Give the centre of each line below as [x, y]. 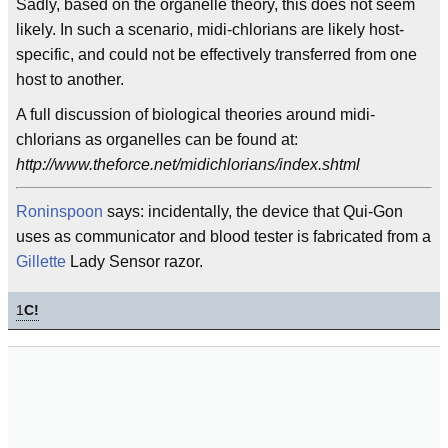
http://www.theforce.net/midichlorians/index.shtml [188, 164]
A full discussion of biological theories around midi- [195, 114]
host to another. [70, 79]
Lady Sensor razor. [134, 261]
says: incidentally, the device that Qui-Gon [253, 211]
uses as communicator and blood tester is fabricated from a [223, 236]
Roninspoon [59, 211]
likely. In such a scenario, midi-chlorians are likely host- [210, 29]
